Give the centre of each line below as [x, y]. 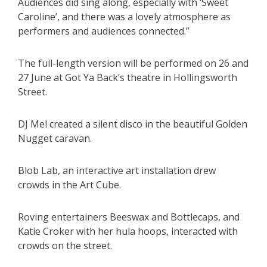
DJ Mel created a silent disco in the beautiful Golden [133, 124]
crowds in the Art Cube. [69, 184]
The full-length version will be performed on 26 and [133, 63]
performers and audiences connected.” [104, 31]
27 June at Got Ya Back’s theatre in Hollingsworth [128, 77]
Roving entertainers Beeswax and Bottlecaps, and [129, 217]
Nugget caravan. [55, 138]
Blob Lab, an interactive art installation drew [117, 170]
